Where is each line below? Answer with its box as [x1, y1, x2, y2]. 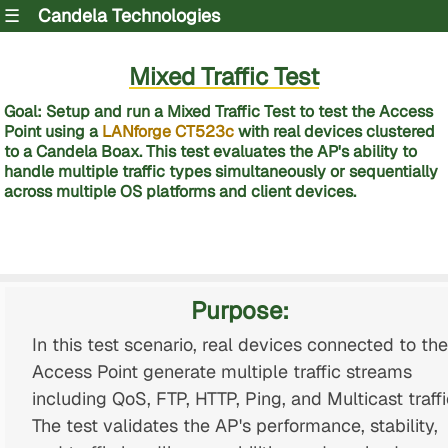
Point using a [4, 120, 102, 142]
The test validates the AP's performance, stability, [31, 413, 438, 437]
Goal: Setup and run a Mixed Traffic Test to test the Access [4, 100, 433, 122]
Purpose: [191, 295, 290, 327]
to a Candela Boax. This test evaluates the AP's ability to [4, 140, 417, 162]
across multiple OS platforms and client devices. [4, 180, 356, 202]
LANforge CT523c [102, 120, 234, 142]
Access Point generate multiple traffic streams [31, 359, 412, 383]
